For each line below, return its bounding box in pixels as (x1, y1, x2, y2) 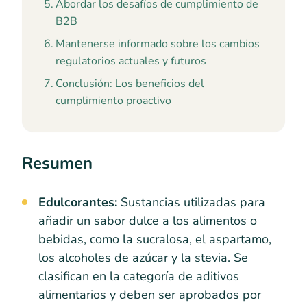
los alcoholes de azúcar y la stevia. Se (38, 249, 248, 266)
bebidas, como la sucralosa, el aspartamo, (38, 230, 271, 247)
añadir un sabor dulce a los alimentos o (38, 212, 257, 229)
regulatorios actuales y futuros (56, 53, 207, 69)
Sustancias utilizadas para (117, 193, 265, 210)
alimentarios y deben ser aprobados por (38, 286, 261, 303)
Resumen (22, 152, 93, 174)
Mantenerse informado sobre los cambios (56, 36, 260, 51)
